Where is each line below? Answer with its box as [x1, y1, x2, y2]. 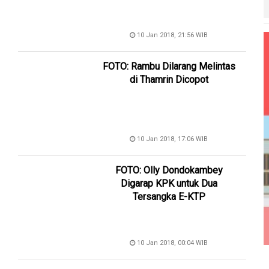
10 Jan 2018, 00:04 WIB [135, 239, 208, 247]
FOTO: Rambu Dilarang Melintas [102, 61, 235, 73]
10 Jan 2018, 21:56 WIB [135, 31, 208, 40]
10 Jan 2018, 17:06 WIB [135, 135, 208, 144]
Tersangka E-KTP [132, 191, 205, 203]
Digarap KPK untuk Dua [120, 178, 217, 190]
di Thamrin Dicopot [129, 74, 208, 86]
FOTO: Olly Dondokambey [115, 165, 223, 177]
